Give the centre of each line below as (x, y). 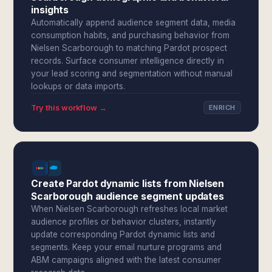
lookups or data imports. (78, 86)
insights (50, 10)
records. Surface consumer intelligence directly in (128, 61)
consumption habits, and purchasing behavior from (131, 35)
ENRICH (222, 107)
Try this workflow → (69, 107)
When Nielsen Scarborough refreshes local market (130, 209)
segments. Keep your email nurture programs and (127, 247)
